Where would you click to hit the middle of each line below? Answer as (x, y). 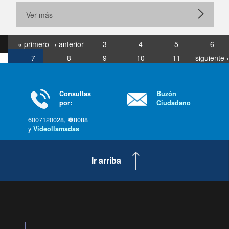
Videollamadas (56, 129)
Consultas (75, 94)
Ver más (39, 15)
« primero (33, 44)
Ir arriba (107, 161)
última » (212, 72)
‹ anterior (69, 44)
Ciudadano (174, 103)
